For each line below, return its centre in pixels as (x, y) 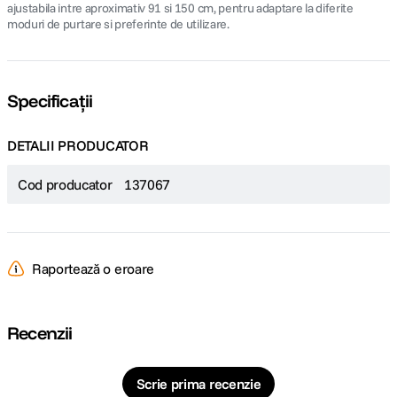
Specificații (50, 101)
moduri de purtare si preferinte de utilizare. (118, 24)
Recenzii (40, 333)
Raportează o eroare (93, 269)
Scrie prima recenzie (198, 384)
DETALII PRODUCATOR (78, 145)
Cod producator (65, 184)
